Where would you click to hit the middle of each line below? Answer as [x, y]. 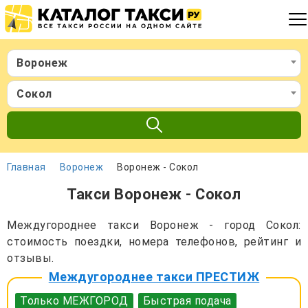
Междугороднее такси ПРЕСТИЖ [154, 276]
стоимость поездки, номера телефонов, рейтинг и [154, 241]
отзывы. [31, 258]
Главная [26, 167]
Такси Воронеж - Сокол [154, 194]
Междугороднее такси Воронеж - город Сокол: [154, 225]
